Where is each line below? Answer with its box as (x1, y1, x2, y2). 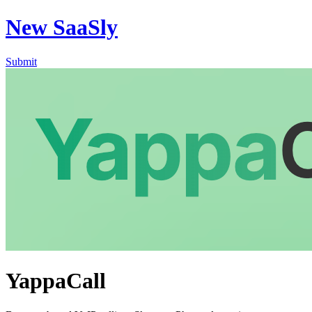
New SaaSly (6, 15, 118, 40)
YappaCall (6, 268, 106, 294)
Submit (6, 55, 37, 68)
